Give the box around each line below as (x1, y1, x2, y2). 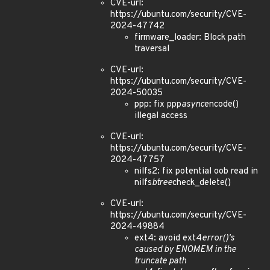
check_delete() (172, 177, 231, 189)
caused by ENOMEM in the (134, 244, 236, 256)
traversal (134, 43, 169, 55)
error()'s (202, 233, 234, 244)
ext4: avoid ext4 (134, 233, 202, 244)
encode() (204, 99, 239, 110)
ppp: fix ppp (134, 99, 181, 110)
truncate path (134, 256, 186, 267)
